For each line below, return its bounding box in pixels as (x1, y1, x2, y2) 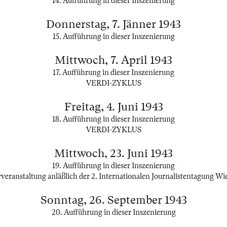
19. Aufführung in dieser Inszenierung (52, 162, 175, 170)
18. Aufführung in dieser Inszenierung (52, 115, 175, 123)
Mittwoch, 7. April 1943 (55, 54, 172, 66)
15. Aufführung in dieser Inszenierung (52, 32, 175, 41)
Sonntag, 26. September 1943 (40, 194, 187, 206)
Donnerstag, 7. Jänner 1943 (46, 18, 181, 30)
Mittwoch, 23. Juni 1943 (54, 147, 173, 160)
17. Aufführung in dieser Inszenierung (53, 68, 174, 77)
